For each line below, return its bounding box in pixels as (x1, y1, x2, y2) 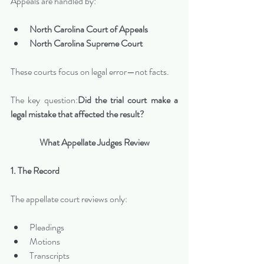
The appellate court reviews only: (11, 192, 127, 206)
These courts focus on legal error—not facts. (11, 64, 169, 78)
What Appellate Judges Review (39, 135, 150, 149)
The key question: (11, 93, 78, 107)
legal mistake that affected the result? (11, 107, 144, 121)
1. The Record (11, 163, 60, 177)
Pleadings (29, 220, 64, 234)
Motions (29, 234, 60, 248)
